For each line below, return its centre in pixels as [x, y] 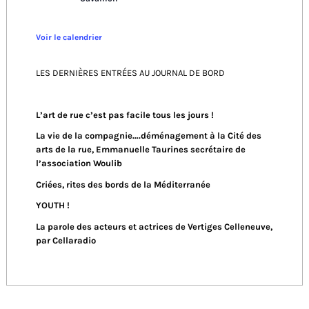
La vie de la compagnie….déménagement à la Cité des [148, 136]
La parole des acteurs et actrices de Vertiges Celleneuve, [154, 226]
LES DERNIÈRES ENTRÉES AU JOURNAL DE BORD [130, 72]
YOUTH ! [52, 206]
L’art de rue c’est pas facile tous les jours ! [124, 115]
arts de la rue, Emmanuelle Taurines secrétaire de [140, 150]
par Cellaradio [66, 240]
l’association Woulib [79, 163]
